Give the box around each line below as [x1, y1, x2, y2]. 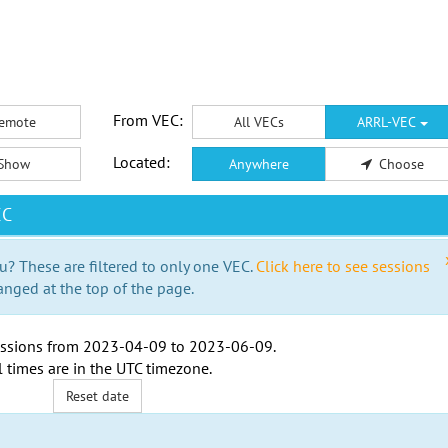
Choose [378, 155, 424, 173]
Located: [112, 152, 170, 172]
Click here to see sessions [256, 256, 430, 276]
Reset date [66, 387, 130, 405]
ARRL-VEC [356, 113, 420, 131]
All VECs [233, 113, 284, 131]
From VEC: [112, 110, 183, 130]
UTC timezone [115, 358, 209, 378]
